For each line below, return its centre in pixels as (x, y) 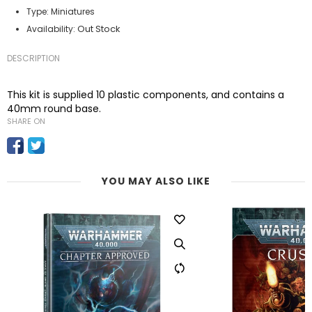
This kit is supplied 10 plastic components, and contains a (146, 95)
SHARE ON (26, 121)
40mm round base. (54, 109)
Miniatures (73, 11)
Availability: (51, 29)
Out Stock (99, 29)
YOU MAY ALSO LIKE (156, 181)
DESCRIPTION (33, 58)
